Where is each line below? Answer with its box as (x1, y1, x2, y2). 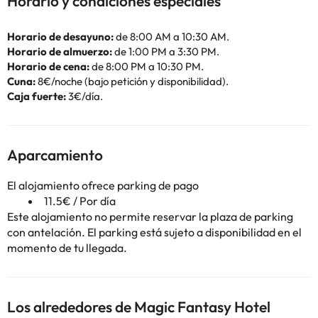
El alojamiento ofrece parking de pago (7, 178, 199, 192)
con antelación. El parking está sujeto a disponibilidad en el (7, 225, 302, 239)
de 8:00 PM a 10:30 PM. (89, 60, 204, 73)
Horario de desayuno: (7, 30, 114, 43)
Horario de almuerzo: (7, 45, 112, 58)
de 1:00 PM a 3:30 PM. (112, 45, 219, 58)
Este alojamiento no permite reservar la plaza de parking (7, 209, 293, 224)
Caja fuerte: (7, 89, 66, 103)
